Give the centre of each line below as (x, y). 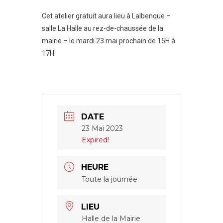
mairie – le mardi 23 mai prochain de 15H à (109, 41)
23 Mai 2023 (102, 128)
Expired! (95, 140)
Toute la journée (110, 179)
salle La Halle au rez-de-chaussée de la (103, 28)
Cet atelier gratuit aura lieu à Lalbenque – (106, 16)
